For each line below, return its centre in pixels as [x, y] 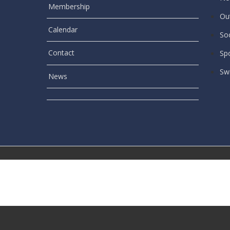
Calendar [63, 30]
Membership [69, 6]
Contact [62, 53]
